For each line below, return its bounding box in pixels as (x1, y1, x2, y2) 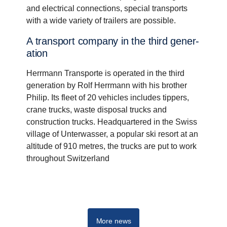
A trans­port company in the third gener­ (26, 35, 32, 47)
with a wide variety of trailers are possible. (26, 16, 178, 25)
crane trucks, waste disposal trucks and (26, 105, 167, 114)
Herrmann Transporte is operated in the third (26, 68, 184, 78)
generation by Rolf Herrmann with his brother (26, 81, 187, 90)
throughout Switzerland (26, 154, 109, 163)
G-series (28, 189, 58, 198)
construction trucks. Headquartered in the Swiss (26, 117, 197, 126)
